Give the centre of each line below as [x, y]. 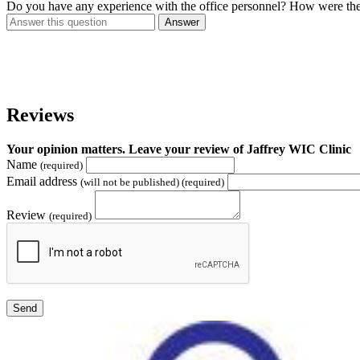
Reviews [40, 115]
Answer [182, 22]
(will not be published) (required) [152, 182]
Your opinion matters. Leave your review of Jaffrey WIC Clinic [179, 149]
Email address [43, 182]
